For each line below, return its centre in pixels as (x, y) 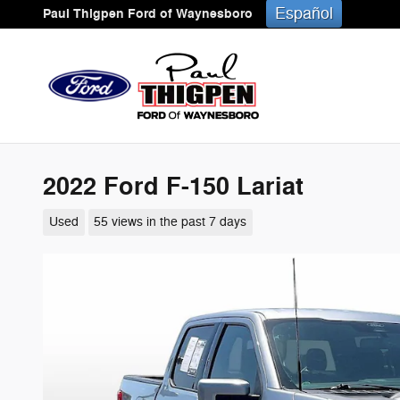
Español (304, 13)
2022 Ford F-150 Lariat (173, 187)
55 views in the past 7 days (171, 221)
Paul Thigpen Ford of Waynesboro (148, 14)
